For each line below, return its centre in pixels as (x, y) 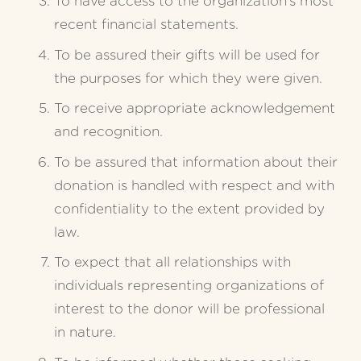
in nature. (85, 333)
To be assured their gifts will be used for (187, 55)
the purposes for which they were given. (188, 78)
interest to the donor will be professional (189, 309)
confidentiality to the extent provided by (189, 209)
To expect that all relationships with (172, 263)
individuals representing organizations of (189, 286)
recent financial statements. (146, 25)
